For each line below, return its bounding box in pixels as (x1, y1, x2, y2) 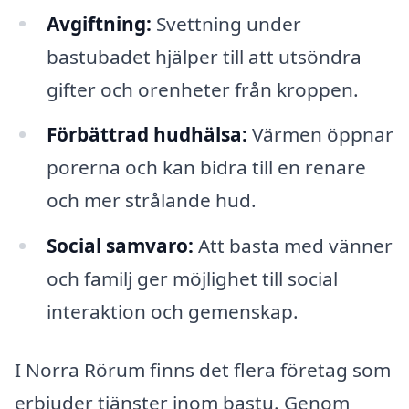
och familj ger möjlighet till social (46, 266, 338, 292)
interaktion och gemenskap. (46, 299, 299, 325)
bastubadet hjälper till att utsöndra (46, 43, 362, 69)
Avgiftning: (46, 10, 152, 37)
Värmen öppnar (246, 121, 393, 148)
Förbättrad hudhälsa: (46, 121, 247, 148)
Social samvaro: (46, 233, 194, 259)
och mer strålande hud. (46, 187, 257, 214)
